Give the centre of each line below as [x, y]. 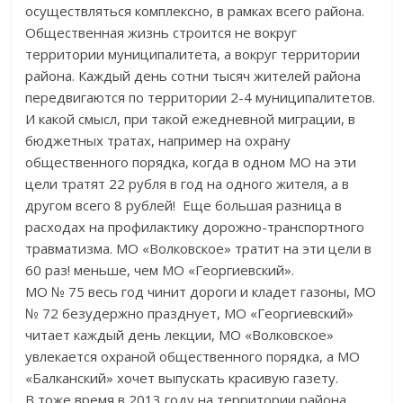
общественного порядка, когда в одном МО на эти [191, 162]
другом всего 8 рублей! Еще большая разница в [184, 205]
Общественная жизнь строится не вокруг [161, 32]
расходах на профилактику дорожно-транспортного [195, 227]
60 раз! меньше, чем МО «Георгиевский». [160, 270]
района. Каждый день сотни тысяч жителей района [193, 76]
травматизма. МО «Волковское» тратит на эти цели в [199, 248]
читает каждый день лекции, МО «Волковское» [180, 335]
